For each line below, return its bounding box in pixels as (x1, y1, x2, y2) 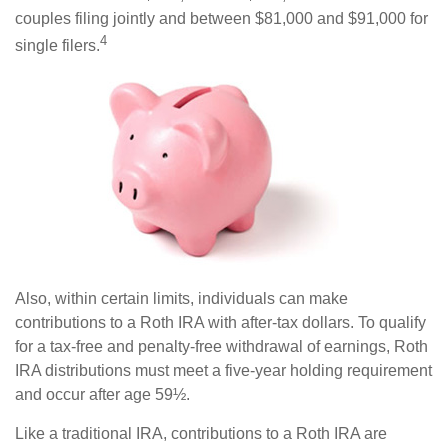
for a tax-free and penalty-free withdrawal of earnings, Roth (15, 337, 428, 355)
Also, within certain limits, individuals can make (15, 289, 348, 307)
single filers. (15, 36, 100, 54)
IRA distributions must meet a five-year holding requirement (15, 361, 432, 379)
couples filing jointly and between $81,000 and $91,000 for (15, 9, 428, 27)
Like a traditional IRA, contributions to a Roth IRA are (15, 424, 387, 442)
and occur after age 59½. (15, 385, 190, 403)
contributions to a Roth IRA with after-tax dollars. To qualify (15, 313, 426, 331)
